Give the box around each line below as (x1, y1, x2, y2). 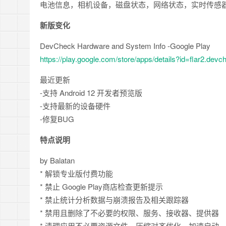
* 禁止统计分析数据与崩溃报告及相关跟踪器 (40, 194, 189, 205)
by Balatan (40, 155, 75, 165)
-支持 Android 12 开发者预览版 (40, 87, 142, 98)
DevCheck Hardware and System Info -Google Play (40, 40, 210, 51)
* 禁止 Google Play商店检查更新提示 (40, 181, 163, 192)
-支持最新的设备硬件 (40, 100, 110, 111)
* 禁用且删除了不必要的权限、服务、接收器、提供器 (40, 207, 219, 218)
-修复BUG (40, 114, 74, 124)
